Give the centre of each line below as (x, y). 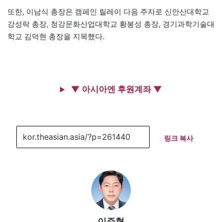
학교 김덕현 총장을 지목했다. (56, 37)
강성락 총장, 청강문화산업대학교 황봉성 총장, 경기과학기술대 (111, 24)
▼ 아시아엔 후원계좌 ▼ (115, 89)
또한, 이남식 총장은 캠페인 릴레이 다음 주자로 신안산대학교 (108, 12)
